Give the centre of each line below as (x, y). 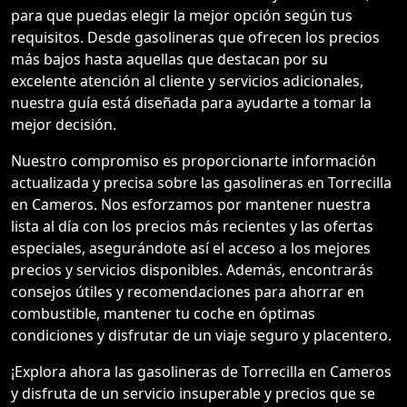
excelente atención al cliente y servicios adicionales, (187, 81)
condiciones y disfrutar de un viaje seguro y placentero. (201, 335)
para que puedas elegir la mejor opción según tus (182, 15)
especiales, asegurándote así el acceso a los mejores (191, 248)
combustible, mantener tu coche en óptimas (163, 313)
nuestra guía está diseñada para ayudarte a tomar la (191, 103)
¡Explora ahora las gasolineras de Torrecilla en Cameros (201, 372)
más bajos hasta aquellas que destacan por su (169, 59)
